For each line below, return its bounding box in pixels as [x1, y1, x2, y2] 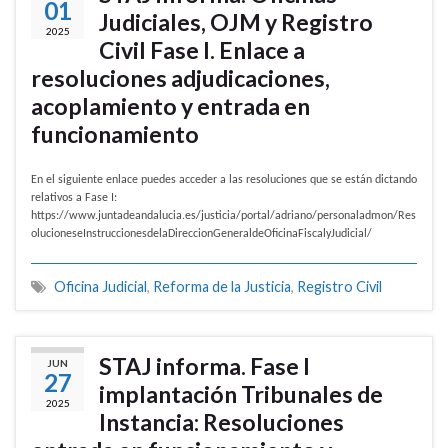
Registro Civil [297, 278, 382, 296]
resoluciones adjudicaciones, [31, 64, 330, 93]
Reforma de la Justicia [153, 278, 291, 296]
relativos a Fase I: [31, 192, 117, 205]
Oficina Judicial [54, 278, 147, 296]
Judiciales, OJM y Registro [99, 8, 373, 37]
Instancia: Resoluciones [99, 408, 344, 437]
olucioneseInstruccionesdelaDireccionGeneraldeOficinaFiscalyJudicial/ [31, 228, 372, 241]
